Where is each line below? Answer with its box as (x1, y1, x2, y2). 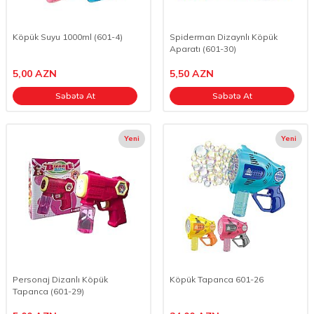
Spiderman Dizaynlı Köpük (170, 32, 278, 42)
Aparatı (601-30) (170, 43, 236, 54)
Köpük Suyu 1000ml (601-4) (13, 32, 123, 42)
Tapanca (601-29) (13, 286, 84, 296)
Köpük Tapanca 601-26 (170, 274, 264, 285)
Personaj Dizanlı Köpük (13, 274, 108, 285)
